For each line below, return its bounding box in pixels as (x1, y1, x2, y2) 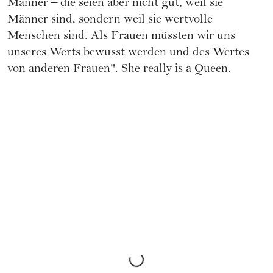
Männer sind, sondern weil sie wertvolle (7, 14, 213, 27)
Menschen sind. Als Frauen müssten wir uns (7, 30, 235, 44)
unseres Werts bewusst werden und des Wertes (7, 47, 249, 60)
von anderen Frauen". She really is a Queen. (7, 63, 231, 77)
